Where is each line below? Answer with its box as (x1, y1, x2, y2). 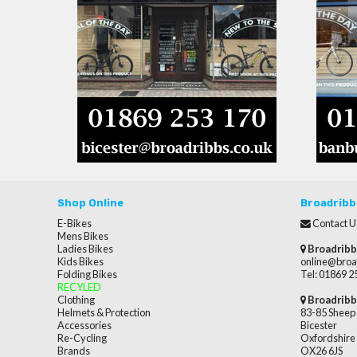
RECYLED (57, 280, 101, 293)
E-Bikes (57, 217, 92, 229)
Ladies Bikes (57, 242, 113, 255)
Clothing (57, 293, 95, 306)
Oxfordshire (300, 331, 355, 344)
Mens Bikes (57, 229, 108, 242)
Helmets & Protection (57, 306, 151, 319)
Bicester (300, 319, 337, 331)
